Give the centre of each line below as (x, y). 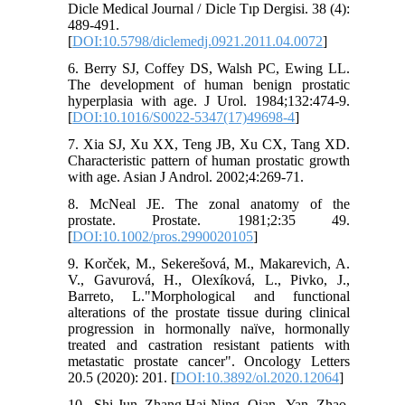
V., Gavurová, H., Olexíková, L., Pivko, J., (209, 280)
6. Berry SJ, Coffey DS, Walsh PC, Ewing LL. (209, 69)
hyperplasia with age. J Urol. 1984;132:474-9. (209, 101)
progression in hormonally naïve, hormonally (209, 329)
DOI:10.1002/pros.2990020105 (163, 237)
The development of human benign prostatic (209, 85)
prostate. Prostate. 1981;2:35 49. (209, 221)
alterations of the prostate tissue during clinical (209, 313)
